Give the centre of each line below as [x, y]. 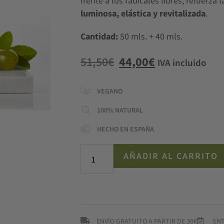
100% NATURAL [120, 110]
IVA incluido [182, 62]
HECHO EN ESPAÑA [126, 129]
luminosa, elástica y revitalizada [143, 13]
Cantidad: [100, 36]
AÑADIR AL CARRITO [170, 156]
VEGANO [110, 91]
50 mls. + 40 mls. [151, 36]
